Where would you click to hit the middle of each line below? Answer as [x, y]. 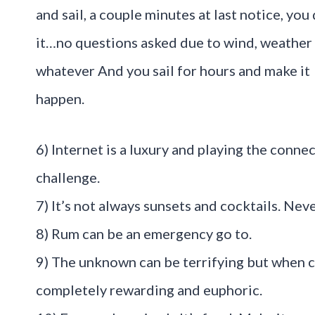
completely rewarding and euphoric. [149, 290]
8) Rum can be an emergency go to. [144, 233]
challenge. [68, 177]
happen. [60, 98]
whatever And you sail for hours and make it [173, 70]
